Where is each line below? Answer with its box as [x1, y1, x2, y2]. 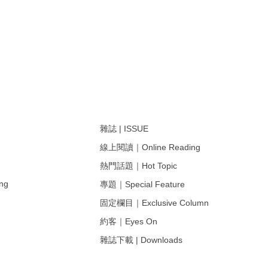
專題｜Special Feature [100, 179, 185, 189]
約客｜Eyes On [100, 216, 157, 226]
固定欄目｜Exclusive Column [100, 197, 209, 208]
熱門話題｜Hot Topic [100, 160, 177, 170]
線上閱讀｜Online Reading [100, 142, 200, 152]
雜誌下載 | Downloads [100, 234, 182, 245]
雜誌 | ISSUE [100, 123, 148, 133]
